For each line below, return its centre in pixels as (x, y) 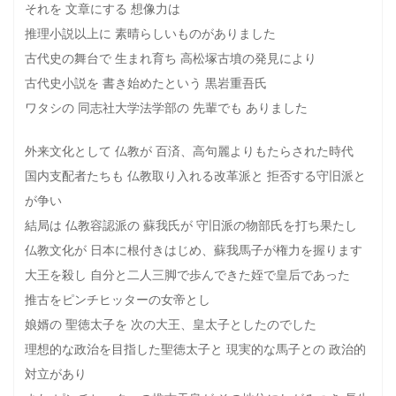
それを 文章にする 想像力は (103, 9)
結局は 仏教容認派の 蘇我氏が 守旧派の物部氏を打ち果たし (191, 225)
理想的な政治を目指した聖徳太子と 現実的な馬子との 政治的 (196, 349)
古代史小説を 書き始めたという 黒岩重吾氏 (146, 83)
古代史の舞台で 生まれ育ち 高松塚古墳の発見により (171, 58)
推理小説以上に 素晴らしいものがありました (151, 34)
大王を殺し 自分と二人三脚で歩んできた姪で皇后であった (188, 275)
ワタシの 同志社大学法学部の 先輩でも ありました (167, 108)
